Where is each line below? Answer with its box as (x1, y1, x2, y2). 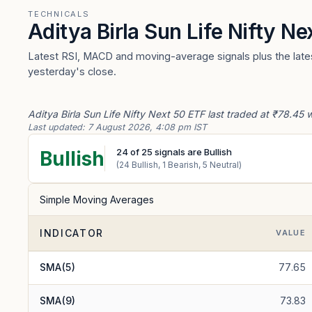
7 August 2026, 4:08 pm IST (88, 122, 207, 132)
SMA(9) (40, 295, 75, 306)
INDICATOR (40, 227, 104, 239)
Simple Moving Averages (40, 194, 154, 205)
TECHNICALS (28, 9, 90, 19)
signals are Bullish (153, 146, 232, 157)
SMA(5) (40, 261, 75, 273)
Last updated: (28, 122, 88, 132)
